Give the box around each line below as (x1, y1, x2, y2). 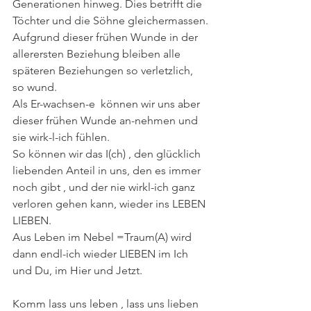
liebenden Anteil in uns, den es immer (12, 163, 203, 177)
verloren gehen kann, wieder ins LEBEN (12, 196, 208, 210)
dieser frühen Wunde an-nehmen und (12, 113, 201, 127)
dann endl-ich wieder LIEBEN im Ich (12, 246, 191, 260)
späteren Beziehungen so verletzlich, (12, 63, 196, 77)
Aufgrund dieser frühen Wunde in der (12, 30, 201, 44)
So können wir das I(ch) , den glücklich (12, 146, 203, 160)
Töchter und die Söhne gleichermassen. (12, 13, 208, 27)
